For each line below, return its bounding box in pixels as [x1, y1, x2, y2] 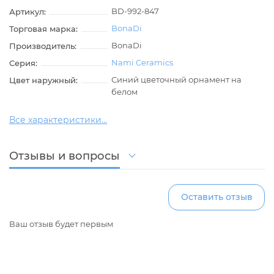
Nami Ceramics [111, 57, 174, 68]
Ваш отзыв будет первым [9, 219, 113, 229]
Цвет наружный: [9, 75, 78, 86]
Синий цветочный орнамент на [111, 75, 242, 85]
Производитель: [9, 41, 76, 51]
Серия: [9, 58, 37, 68]
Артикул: [9, 7, 46, 17]
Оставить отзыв [180, 191, 253, 203]
